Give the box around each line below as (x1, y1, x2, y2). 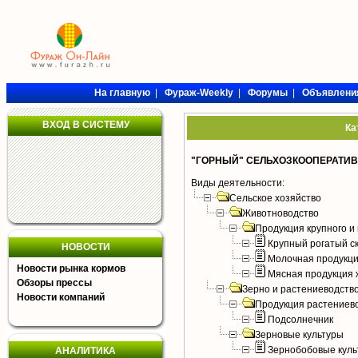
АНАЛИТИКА (55, 345, 116, 356)
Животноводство (242, 208, 319, 219)
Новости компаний (17, 292, 105, 303)
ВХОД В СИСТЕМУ (42, 119, 129, 130)
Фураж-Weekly (164, 87, 233, 98)
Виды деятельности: (191, 177, 284, 189)
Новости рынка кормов (17, 263, 125, 274)
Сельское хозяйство (229, 193, 321, 204)
